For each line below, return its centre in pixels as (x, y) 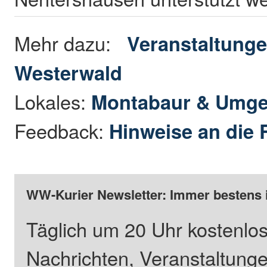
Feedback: (62, 131)
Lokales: (53, 102)
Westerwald (69, 73)
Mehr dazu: (71, 43)
